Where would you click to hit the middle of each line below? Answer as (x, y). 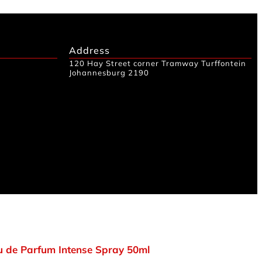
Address (89, 50)
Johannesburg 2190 (109, 72)
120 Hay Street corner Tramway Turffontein (158, 63)
